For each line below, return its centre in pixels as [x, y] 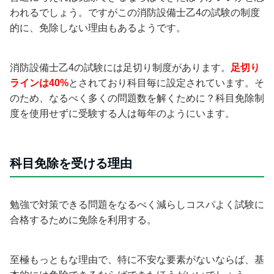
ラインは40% [39, 83]
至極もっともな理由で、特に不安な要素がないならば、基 [137, 259]
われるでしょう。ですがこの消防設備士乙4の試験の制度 [135, 12]
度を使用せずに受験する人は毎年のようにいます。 [122, 113]
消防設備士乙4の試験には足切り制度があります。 [120, 67]
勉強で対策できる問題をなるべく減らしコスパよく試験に [137, 204]
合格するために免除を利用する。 [83, 220]
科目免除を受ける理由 [71, 163]
